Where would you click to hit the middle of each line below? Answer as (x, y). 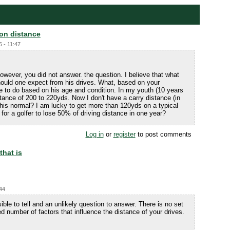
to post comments (163, 134)
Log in (94, 134)
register (124, 134)
